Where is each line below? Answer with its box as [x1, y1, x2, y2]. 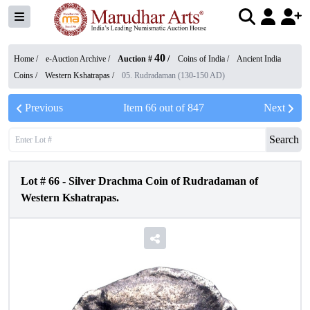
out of [156, 102, 188, 113]
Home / [14, 54, 40, 64]
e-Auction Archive [46, 54, 106, 64]
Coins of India [178, 54, 225, 64]
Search [269, 134, 299, 145]
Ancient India [237, 54, 281, 64]
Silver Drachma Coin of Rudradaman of [69, 175, 258, 187]
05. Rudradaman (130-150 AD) [122, 71, 225, 80]
